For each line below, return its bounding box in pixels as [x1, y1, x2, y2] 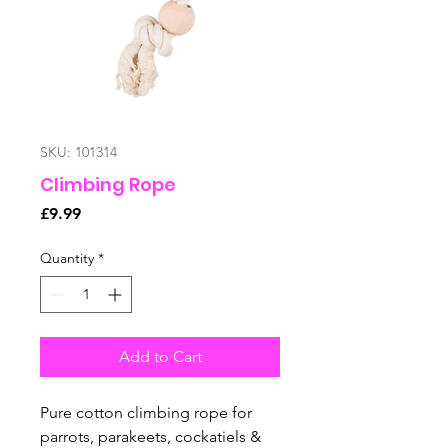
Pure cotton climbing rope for [40, 403, 252, 423]
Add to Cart [118, 347, 202, 367]
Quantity [40, 249, 94, 268]
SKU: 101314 [40, 143, 117, 162]
